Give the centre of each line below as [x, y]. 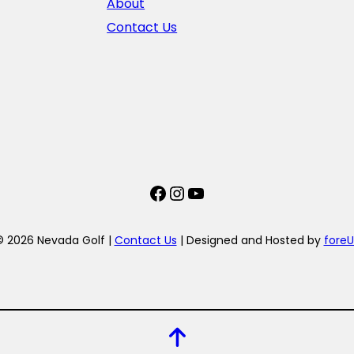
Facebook [194, 192]
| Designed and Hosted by [250, 240]
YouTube [227, 192]
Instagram [217, 192]
